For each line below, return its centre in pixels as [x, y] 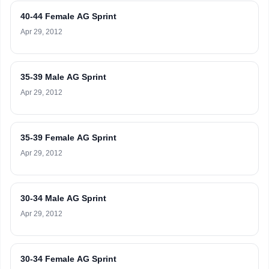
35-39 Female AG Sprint [68, 138]
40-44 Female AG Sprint [68, 16]
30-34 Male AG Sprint [63, 198]
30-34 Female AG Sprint [68, 259]
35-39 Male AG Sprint [63, 77]
